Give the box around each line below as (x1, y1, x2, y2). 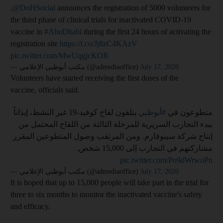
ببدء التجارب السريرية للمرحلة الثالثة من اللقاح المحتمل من (18, 119, 213, 128)
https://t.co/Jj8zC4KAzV (60, 39, 137, 48)
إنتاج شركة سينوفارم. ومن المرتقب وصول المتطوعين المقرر (13, 131, 213, 140)
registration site (10, 39, 60, 48)
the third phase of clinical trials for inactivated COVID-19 (10, 15, 191, 24)
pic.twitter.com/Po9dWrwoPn (120, 155, 213, 164)
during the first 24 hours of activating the (82, 27, 211, 36)
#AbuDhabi (44, 27, 82, 36)
